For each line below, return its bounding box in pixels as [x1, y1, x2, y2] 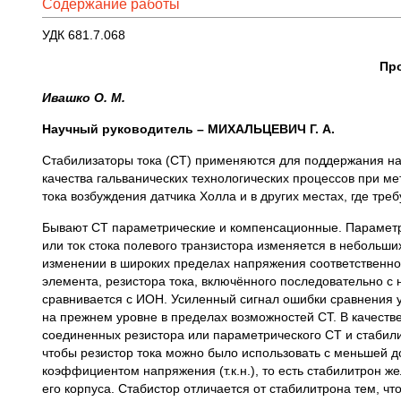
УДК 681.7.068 [42, 28, 125, 42]
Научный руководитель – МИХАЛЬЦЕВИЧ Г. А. [42, 122, 335, 136]
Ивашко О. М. [42, 90, 125, 105]
